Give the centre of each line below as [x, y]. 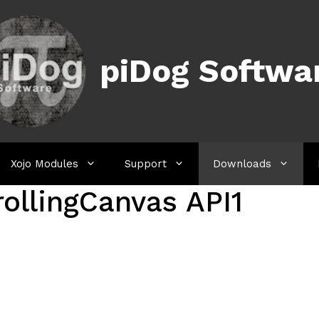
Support [146, 164]
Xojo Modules [45, 164]
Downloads [242, 164]
